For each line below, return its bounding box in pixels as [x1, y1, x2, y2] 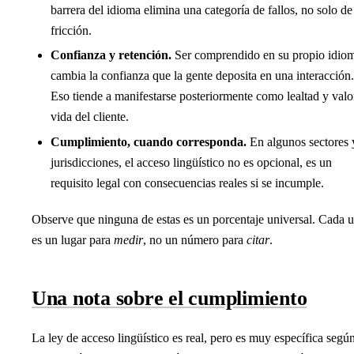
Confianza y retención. [51, 48, 171, 62]
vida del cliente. [51, 110, 129, 124]
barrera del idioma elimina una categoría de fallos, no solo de [51, 2, 352, 17]
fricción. [51, 23, 92, 37]
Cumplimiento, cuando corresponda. [51, 134, 247, 149]
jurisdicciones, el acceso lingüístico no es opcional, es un [51, 155, 332, 169]
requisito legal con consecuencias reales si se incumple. [51, 175, 324, 190]
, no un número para [143, 232, 247, 247]
